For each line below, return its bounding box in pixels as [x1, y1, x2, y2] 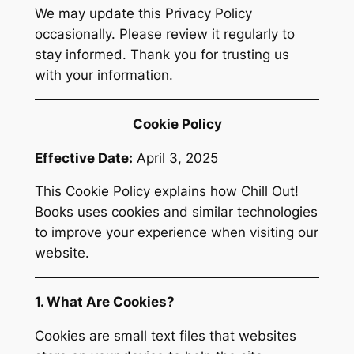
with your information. [34, 67, 173, 84]
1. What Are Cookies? [34, 293, 175, 310]
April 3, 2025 [132, 149, 218, 166]
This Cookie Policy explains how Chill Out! [34, 183, 299, 200]
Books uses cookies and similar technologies [34, 204, 318, 220]
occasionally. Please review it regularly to [34, 26, 295, 43]
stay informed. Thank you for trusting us [34, 47, 289, 63]
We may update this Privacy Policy [34, 6, 252, 22]
